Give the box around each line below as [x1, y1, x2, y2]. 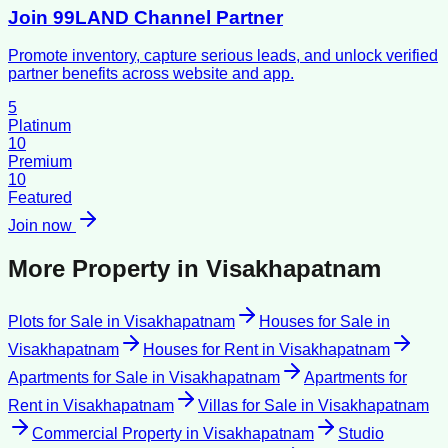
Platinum [8, 117, 71, 135]
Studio [338, 425, 384, 443]
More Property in [8, 255, 206, 283]
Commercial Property [32, 425, 182, 443]
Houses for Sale [259, 313, 373, 331]
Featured [8, 189, 72, 207]
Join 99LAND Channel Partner [8, 6, 283, 28]
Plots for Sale [8, 313, 103, 331]
